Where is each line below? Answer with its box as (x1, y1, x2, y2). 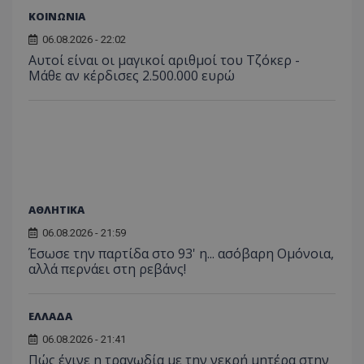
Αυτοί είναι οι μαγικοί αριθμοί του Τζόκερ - (28, 50, 300, 69)
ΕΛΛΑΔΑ (28, 308, 72, 323)
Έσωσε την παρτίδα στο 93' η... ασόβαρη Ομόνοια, (28, 244, 334, 262)
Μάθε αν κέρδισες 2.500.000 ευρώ (28, 66, 235, 84)
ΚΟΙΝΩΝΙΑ (28, 8, 85, 24)
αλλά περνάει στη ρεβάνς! (28, 259, 186, 278)
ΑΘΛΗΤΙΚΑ (28, 201, 84, 217)
